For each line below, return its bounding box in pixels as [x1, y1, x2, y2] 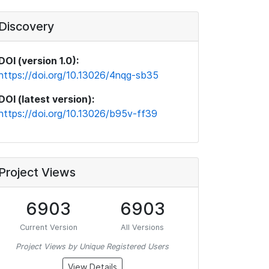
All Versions [121, 223, 164, 232]
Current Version [19, 223, 77, 232]
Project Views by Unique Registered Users [16, 242, 169, 251]
